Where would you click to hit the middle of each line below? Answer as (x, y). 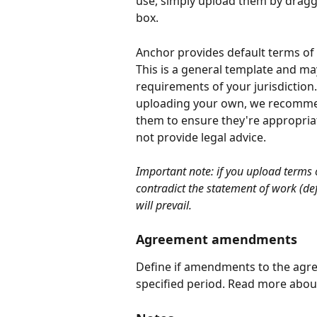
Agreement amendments (217, 240)
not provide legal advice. (201, 137)
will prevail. (164, 205)
